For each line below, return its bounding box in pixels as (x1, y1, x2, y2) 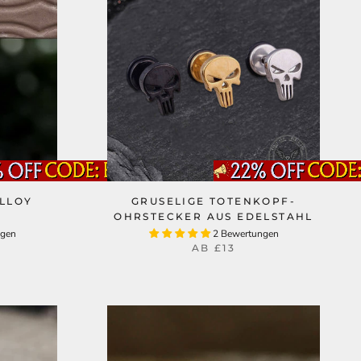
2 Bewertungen (212, 227, 279, 240)
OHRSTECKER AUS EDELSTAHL (114, 210, 313, 222)
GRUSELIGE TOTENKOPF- (131, 195, 296, 207)
